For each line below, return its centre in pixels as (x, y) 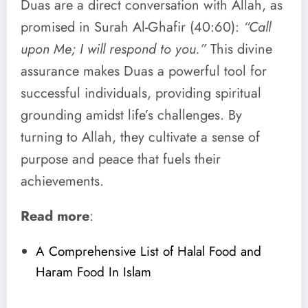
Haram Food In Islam (93, 272)
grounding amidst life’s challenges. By (131, 115)
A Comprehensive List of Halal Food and (148, 251)
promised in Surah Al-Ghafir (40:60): (132, 27)
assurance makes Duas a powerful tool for (144, 71)
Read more (55, 217)
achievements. (62, 181)
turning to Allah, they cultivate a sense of (140, 137)
